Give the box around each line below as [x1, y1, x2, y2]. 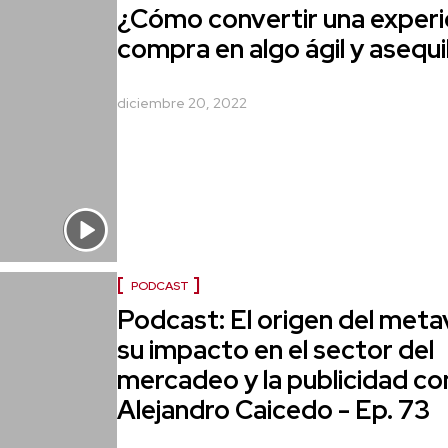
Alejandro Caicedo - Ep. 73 [117, 393, 431, 428]
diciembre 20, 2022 [117, 93, 248, 112]
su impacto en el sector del [117, 333, 435, 368]
